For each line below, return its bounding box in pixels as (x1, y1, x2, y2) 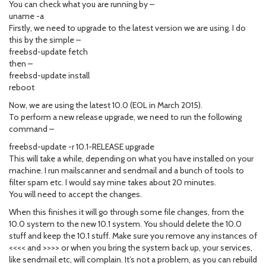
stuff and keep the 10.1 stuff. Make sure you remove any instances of (9, 230, 257, 241)
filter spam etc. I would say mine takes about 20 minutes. (9, 177, 216, 188)
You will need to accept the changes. (9, 189, 142, 199)
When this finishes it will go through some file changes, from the (9, 207, 244, 217)
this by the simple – (9, 34, 81, 45)
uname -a (9, 11, 44, 21)
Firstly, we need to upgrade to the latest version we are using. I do (9, 23, 246, 33)
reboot (9, 82, 34, 93)
